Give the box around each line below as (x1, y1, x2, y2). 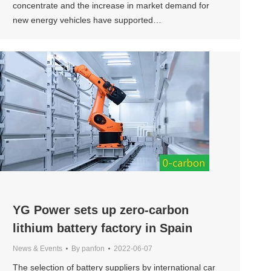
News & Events (13, 244, 62, 253)
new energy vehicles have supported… (13, 15, 162, 25)
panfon (82, 244, 105, 253)
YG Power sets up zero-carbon (13, 203, 189, 217)
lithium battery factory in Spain (13, 221, 192, 235)
